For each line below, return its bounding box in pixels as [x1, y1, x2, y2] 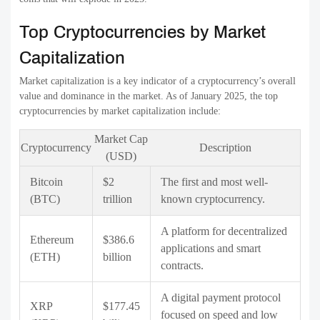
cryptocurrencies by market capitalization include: [19, 106, 221, 117]
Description [199, 141, 251, 154]
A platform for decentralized [161, 225, 287, 238]
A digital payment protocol [161, 291, 281, 304]
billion [103, 251, 131, 264]
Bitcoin [30, 176, 63, 189]
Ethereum [30, 234, 74, 246]
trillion [103, 193, 132, 206]
